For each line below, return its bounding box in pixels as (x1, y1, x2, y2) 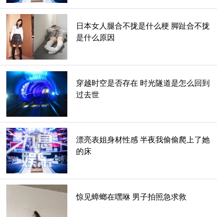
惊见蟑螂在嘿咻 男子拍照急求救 (76, 192, 186, 201)
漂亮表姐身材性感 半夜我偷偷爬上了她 (76, 136, 210, 144)
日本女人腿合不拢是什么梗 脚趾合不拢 (76, 22, 210, 31)
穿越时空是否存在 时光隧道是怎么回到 (76, 78, 210, 87)
